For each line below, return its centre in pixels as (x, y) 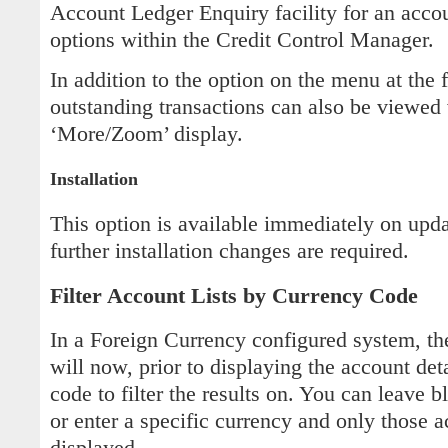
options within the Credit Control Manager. (242, 40)
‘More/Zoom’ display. (146, 134)
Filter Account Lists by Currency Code (234, 295)
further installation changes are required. (229, 251)
